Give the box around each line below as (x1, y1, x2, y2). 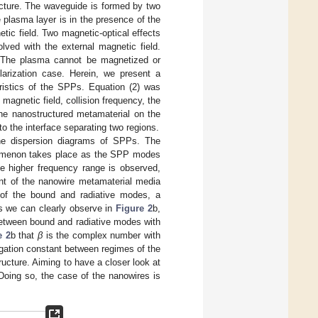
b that (10, 229, 38, 241)
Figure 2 (116, 202, 153, 214)
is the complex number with (43, 229, 161, 241)
